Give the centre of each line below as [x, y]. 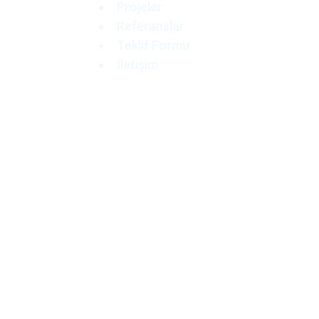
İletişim [137, 64]
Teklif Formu [153, 45]
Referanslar [150, 26]
